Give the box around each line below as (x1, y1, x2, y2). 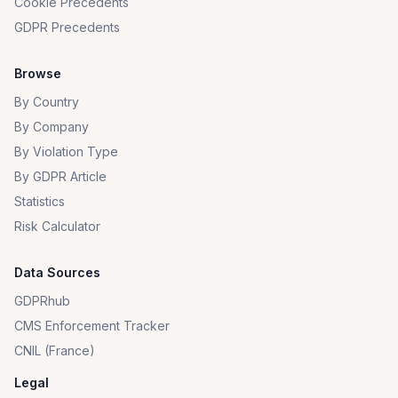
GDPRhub (14, 293, 70, 308)
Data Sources (14, 265, 100, 280)
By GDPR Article (14, 169, 107, 184)
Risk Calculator (14, 219, 100, 234)
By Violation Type (14, 144, 118, 159)
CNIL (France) (14, 343, 95, 358)
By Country (14, 94, 79, 109)
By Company (14, 119, 89, 134)
